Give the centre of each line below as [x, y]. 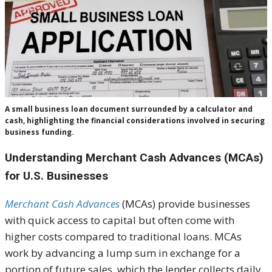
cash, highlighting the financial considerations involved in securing [135, 121]
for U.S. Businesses [56, 176]
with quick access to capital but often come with [120, 220]
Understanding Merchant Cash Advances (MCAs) [134, 158]
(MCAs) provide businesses [185, 204]
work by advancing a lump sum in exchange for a [123, 253]
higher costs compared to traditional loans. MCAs [123, 237]
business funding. [39, 132]
